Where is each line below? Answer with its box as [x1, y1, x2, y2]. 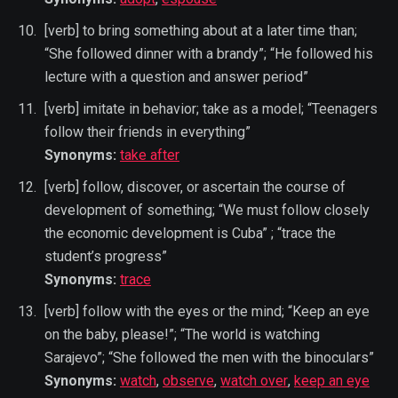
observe [163, 371, 214, 389]
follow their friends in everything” [44, 123, 251, 140]
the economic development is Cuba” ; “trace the [44, 224, 336, 242]
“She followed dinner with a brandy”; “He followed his [44, 44, 373, 62]
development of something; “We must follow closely [44, 201, 370, 219]
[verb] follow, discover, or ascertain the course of [44, 178, 346, 195]
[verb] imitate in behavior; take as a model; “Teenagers [44, 99, 378, 117]
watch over [220, 371, 288, 389]
